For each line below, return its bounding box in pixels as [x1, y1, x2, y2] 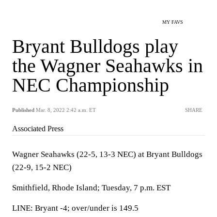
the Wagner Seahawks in [12, 55, 203, 77]
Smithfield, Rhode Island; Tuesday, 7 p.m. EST [12, 183, 170, 192]
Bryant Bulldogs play [12, 35, 178, 57]
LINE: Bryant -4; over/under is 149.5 [12, 203, 139, 213]
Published [12, 107, 34, 113]
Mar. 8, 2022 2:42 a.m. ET [36, 107, 96, 113]
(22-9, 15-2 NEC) [12, 163, 72, 172]
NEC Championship [12, 74, 169, 96]
